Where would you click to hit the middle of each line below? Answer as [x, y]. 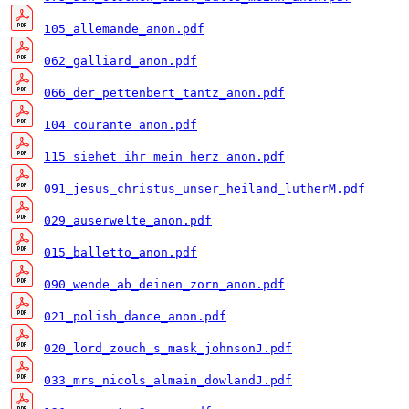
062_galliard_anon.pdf [121, 61]
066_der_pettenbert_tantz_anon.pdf [164, 93]
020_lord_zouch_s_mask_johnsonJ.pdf [168, 349]
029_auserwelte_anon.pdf [128, 221]
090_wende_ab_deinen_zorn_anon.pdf [164, 285]
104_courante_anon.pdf [121, 125]
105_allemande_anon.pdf [124, 29]
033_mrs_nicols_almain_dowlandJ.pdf [168, 381]
